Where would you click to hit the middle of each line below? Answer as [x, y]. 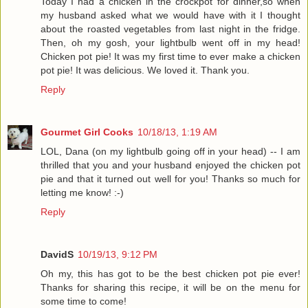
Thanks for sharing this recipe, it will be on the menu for [170, 287]
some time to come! [84, 301]
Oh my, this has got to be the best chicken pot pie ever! [170, 273]
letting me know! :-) [82, 192]
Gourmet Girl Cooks [87, 132]
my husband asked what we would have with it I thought [170, 15]
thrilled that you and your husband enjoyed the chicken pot [170, 165]
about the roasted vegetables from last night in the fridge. [170, 29]
